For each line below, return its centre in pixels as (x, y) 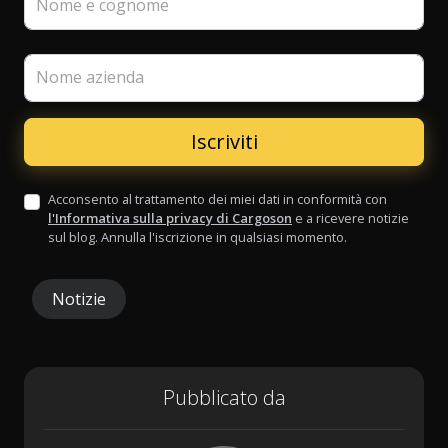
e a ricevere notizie (350, 218)
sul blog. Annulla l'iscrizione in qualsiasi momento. (197, 237)
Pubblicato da (224, 398)
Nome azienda (90, 77)
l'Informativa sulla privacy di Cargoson (170, 218)
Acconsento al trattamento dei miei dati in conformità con (217, 199)
